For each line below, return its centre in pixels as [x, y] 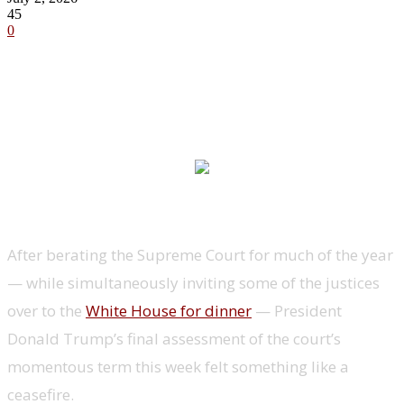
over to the [46, 310]
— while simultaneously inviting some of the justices [193, 282]
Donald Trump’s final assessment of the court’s [174, 338]
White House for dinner [169, 310]
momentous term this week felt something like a [178, 366]
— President [297, 310]
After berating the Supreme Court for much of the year [200, 254]
